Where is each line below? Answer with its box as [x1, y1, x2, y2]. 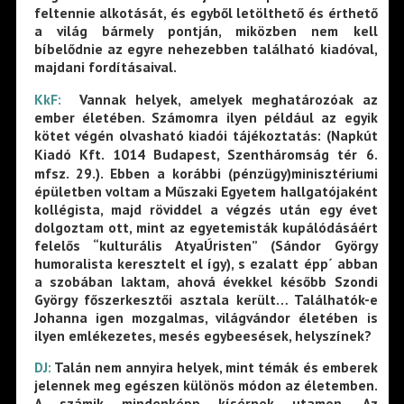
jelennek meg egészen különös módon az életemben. [33, 376, 378, 395]
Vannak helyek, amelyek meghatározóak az [69, 89, 378, 108]
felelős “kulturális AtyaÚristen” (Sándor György [33, 235, 378, 254]
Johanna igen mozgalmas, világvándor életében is [33, 308, 378, 326]
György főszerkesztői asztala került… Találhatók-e [33, 289, 378, 308]
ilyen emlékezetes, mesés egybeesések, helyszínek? [33, 326, 372, 344]
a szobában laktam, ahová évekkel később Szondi [33, 271, 378, 290]
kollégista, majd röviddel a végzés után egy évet [33, 199, 378, 218]
